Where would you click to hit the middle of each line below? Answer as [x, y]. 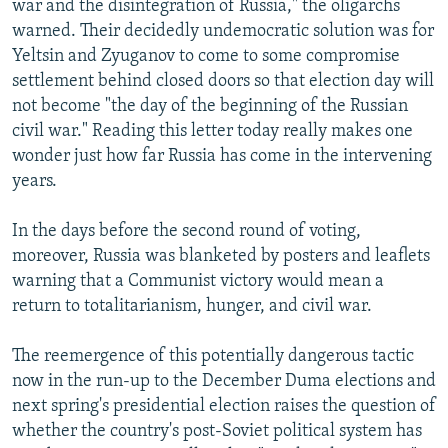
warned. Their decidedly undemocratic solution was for [223, 31]
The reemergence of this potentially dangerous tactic [213, 356]
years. [34, 181]
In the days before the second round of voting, [186, 231]
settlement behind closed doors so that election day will [223, 81]
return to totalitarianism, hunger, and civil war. [192, 306]
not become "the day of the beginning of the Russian [210, 106]
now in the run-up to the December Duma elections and [224, 381]
